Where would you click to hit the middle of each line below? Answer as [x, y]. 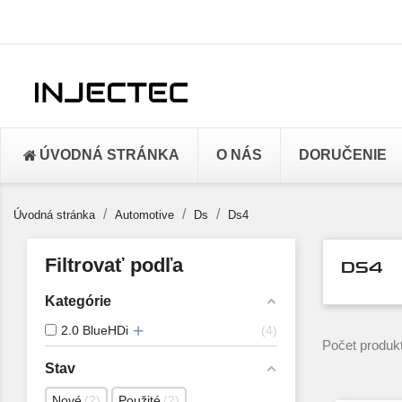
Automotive [144, 215]
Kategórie [78, 301]
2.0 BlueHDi [95, 330]
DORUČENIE [343, 155]
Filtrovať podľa [114, 265]
